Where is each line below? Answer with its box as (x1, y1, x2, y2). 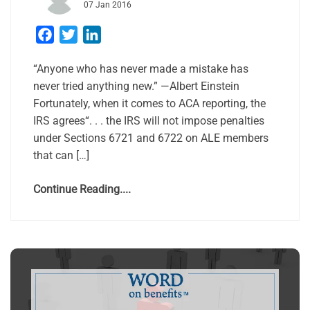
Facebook (54, 28, 102, 42)
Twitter (77, 28, 111, 42)
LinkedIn (101, 28, 143, 42)
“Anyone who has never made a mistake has (33, 62, 248, 76)
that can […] (33, 149, 89, 163)
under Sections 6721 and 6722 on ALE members (33, 131, 268, 145)
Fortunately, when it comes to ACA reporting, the (33, 97, 266, 111)
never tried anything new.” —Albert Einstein (33, 80, 239, 93)
